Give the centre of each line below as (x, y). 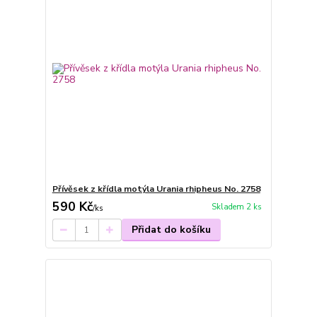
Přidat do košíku (171, 230)
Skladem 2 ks (236, 207)
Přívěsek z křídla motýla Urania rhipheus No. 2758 (156, 189)
